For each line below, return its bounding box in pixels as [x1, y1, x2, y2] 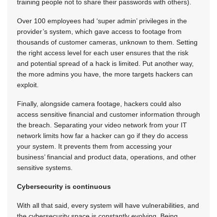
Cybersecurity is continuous [17, 182, 111, 190]
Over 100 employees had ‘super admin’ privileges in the [17, 16, 187, 25]
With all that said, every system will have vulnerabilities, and [17, 201, 199, 209]
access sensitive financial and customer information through [17, 110, 200, 118]
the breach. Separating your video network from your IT [17, 121, 187, 129]
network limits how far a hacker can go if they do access [17, 131, 188, 139]
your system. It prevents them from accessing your [17, 142, 172, 150]
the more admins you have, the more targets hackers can [17, 70, 193, 78]
